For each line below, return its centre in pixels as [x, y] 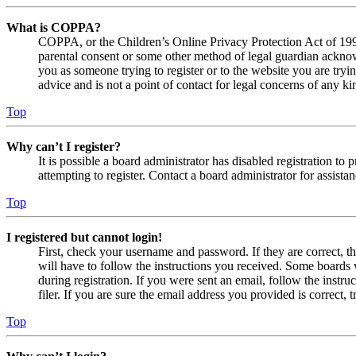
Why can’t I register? [64, 147]
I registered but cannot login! [84, 238]
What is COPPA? [54, 28]
